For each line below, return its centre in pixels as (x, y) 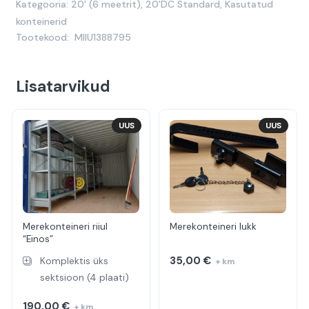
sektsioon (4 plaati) (85, 278)
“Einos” (38, 239)
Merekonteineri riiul (66, 226)
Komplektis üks (74, 261)
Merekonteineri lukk (213, 226)
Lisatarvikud (63, 86)
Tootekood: (43, 37)
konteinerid (41, 21)
